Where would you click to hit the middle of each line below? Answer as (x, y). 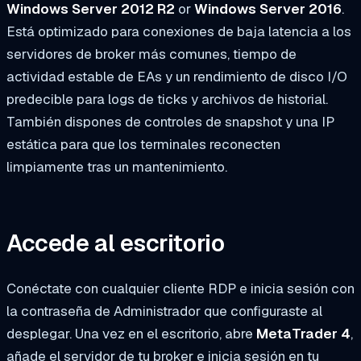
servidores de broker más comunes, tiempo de (151, 54)
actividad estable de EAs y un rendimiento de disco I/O (177, 76)
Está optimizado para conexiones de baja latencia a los (179, 31)
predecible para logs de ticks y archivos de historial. (167, 99)
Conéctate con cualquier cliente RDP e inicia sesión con (180, 288)
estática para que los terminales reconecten (143, 144)
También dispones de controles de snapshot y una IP (170, 121)
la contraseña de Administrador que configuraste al (164, 311)
